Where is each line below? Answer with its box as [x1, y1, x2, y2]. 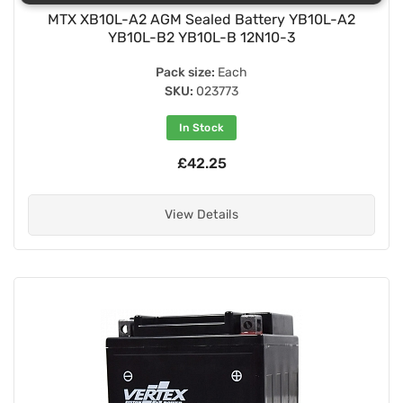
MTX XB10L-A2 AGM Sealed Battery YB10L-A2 [48, 10, 355, 28]
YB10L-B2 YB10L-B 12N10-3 [107, 28, 296, 46]
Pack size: [156, 64, 215, 80]
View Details [164, 206, 239, 222]
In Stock [178, 121, 225, 134]
